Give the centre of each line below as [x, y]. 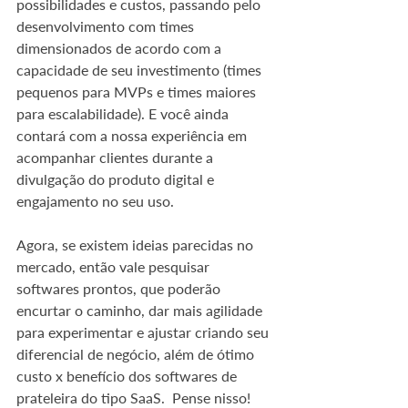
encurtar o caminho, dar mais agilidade [141, 310]
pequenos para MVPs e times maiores [138, 92]
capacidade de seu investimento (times [141, 70]
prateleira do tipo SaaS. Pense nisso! [133, 398]
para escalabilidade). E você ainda [124, 113]
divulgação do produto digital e [117, 179]
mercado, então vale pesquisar [115, 266]
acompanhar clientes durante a [117, 157]
